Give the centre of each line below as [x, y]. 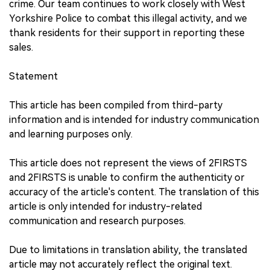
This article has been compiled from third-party [116, 105]
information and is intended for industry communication [134, 120]
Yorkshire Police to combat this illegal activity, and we [128, 19]
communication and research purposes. [97, 221]
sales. [21, 48]
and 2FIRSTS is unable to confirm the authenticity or [127, 178]
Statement [33, 77]
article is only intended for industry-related [105, 207]
